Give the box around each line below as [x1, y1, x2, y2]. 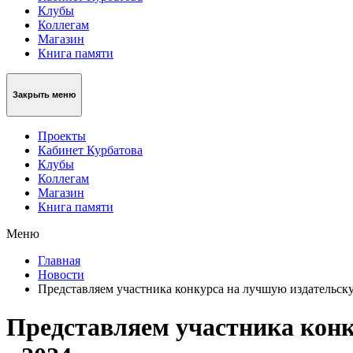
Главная [38, 253, 80, 267]
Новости [38, 267, 84, 281]
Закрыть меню [13, 90, 76, 100]
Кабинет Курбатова [38, 143, 143, 157]
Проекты [38, 128, 86, 143]
